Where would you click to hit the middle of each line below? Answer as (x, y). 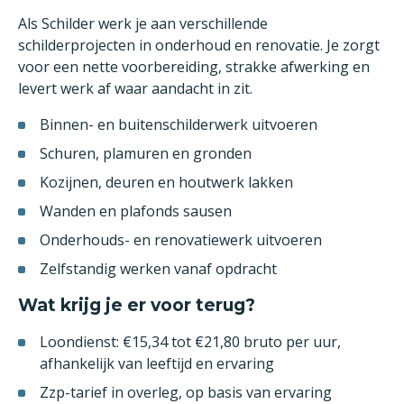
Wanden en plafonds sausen (136, 211)
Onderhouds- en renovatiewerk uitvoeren (181, 240)
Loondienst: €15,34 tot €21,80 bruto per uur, (190, 342)
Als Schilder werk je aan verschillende (143, 23)
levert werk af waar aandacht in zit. (135, 88)
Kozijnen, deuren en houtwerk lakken (166, 182)
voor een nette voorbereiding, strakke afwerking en (194, 67)
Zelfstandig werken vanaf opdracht (158, 269)
